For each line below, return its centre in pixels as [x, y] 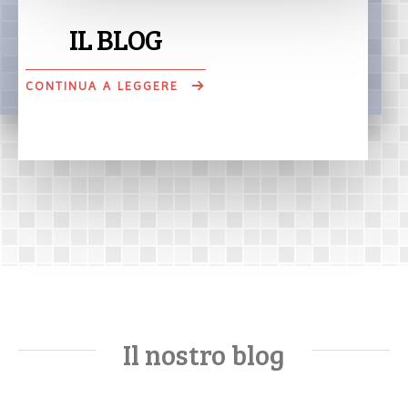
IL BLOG [116, 39]
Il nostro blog [204, 354]
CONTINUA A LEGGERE [102, 86]
